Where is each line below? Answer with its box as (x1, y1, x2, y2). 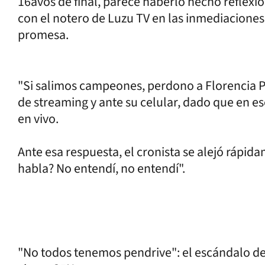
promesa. (18, 25, 69, 44)
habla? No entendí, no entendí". (18, 159, 185, 178)
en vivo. (18, 109, 59, 128)
